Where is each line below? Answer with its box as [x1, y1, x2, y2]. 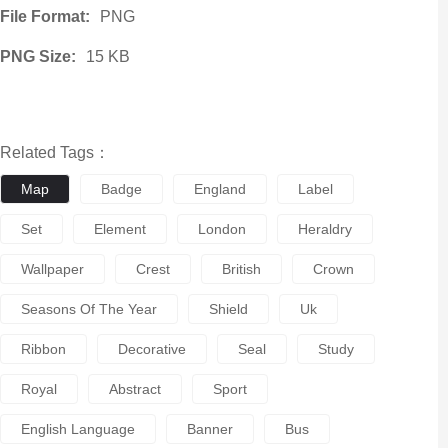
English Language [20, 421, 135, 437]
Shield [208, 301, 248, 317]
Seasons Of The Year [20, 301, 157, 317]
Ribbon [20, 341, 66, 357]
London [197, 221, 246, 237]
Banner [186, 421, 233, 437]
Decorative [117, 341, 186, 357]
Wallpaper [20, 261, 84, 277]
